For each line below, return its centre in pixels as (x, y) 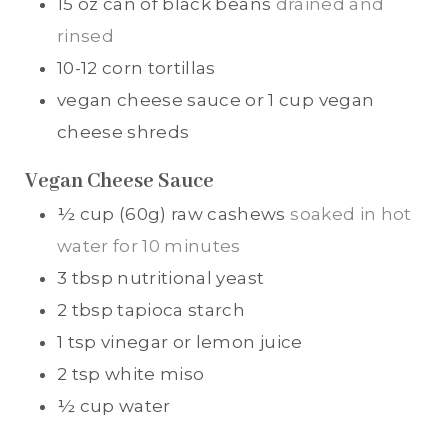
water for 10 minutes (149, 246)
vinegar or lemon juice (202, 342)
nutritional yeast (191, 278)
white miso (155, 374)
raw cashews (228, 214)
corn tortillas (159, 67)
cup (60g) (123, 214)
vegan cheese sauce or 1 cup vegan (216, 99)
